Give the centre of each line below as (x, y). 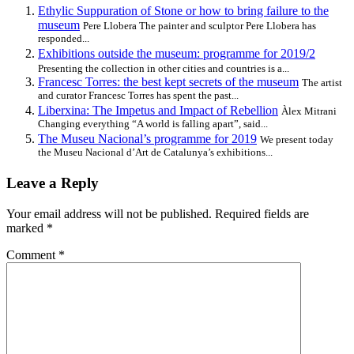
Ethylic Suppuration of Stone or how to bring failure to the (183, 10)
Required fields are (262, 214)
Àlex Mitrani (309, 111)
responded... (64, 39)
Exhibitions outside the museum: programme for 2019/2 (177, 53)
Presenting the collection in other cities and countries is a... (164, 68)
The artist (322, 82)
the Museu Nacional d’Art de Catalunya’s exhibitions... (155, 153)
